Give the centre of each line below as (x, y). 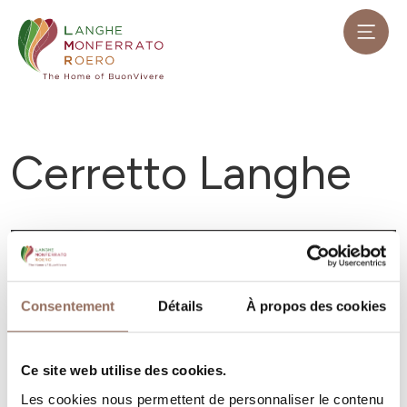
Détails (180, 306)
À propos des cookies (316, 306)
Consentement (68, 306)
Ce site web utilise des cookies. (124, 371)
